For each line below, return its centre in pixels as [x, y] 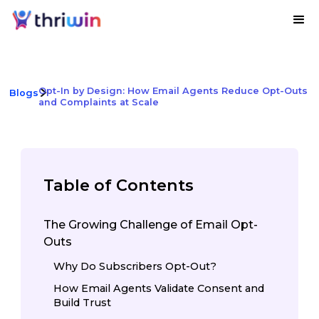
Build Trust [83, 303]
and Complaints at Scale [98, 102]
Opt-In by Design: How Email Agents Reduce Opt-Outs [173, 91]
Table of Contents [119, 185]
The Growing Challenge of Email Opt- [151, 225]
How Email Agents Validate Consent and [159, 289]
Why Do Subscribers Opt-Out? [135, 267]
